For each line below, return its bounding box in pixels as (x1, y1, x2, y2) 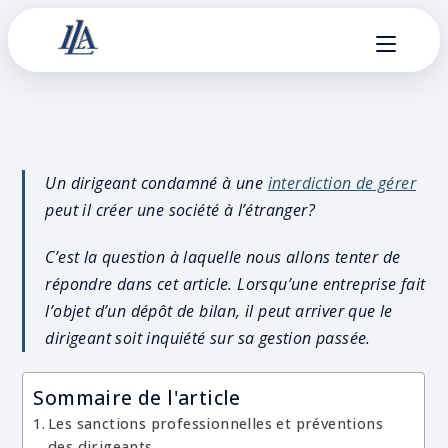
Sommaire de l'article (33, 384, 241, 412)
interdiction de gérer (267, 172, 417, 194)
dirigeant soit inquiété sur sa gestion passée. (45, 327, 371, 349)
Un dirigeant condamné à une (45, 172, 268, 194)
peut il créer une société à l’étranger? (45, 199, 316, 221)
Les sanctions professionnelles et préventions (48, 414, 384, 433)
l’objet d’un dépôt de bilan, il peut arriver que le (45, 300, 393, 322)
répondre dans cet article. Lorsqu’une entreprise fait (45, 273, 426, 295)
